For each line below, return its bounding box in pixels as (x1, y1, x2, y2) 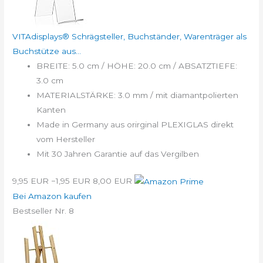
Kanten (36, 105, 66, 115)
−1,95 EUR (51, 176, 91, 186)
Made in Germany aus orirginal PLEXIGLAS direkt (36, 120, 234, 130)
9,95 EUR (12, 176, 49, 186)
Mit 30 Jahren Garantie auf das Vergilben (36, 149, 200, 159)
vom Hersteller (36, 134, 96, 144)
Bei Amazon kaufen (12, 191, 92, 201)
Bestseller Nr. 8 (12, 205, 75, 215)
